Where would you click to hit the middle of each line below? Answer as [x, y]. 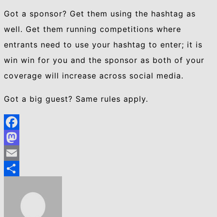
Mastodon [24, 153]
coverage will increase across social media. [94, 76]
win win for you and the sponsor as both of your [104, 60]
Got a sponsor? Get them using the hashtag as [100, 14]
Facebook [24, 138]
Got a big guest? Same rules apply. [76, 99]
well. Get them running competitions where [93, 29]
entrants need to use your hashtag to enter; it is [103, 45]
